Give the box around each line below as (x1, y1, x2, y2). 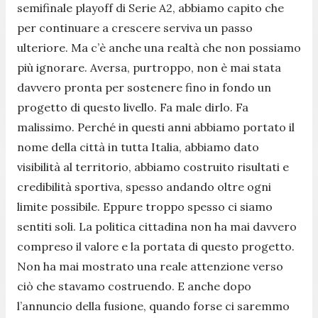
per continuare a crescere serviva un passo (17, 20, 253, 35)
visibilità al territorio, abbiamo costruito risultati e (17, 159, 289, 174)
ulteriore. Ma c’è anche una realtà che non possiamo (17, 40, 301, 55)
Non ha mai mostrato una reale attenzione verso (17, 258, 283, 273)
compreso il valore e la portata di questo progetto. (17, 238, 295, 253)
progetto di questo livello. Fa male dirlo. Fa (17, 99, 248, 114)
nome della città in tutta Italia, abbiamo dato (17, 139, 259, 154)
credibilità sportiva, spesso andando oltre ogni (17, 179, 271, 194)
